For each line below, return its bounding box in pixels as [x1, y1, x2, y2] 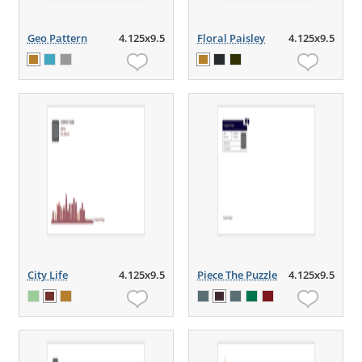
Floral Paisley [197, 31, 266, 45]
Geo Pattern [27, 31, 87, 45]
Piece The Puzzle [197, 267, 278, 282]
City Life [27, 267, 68, 282]
